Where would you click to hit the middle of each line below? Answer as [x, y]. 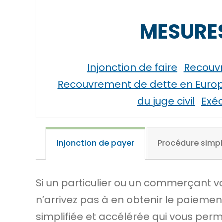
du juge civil [166, 101]
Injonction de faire [132, 67]
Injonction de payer [95, 143]
